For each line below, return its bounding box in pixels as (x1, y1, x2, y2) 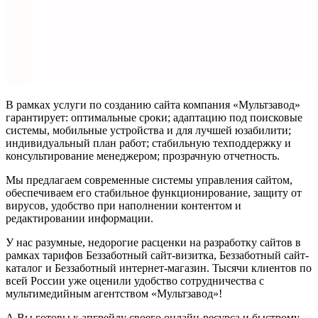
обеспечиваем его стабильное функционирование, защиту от (6, 186, 302, 199)
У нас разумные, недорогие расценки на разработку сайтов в (6, 236, 301, 248)
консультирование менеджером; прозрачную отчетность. (6, 149, 280, 162)
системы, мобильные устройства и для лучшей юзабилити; (6, 124, 291, 136)
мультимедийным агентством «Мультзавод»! (6, 287, 222, 300)
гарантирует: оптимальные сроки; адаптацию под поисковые (6, 111, 302, 124)
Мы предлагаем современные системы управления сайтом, (6, 173, 292, 186)
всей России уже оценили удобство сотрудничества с (6, 274, 264, 287)
